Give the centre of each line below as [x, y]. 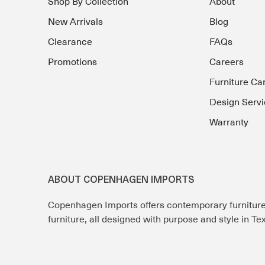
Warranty [229, 123]
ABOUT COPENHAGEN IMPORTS [121, 181]
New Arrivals [75, 22]
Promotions [72, 62]
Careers [226, 62]
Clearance [70, 42]
